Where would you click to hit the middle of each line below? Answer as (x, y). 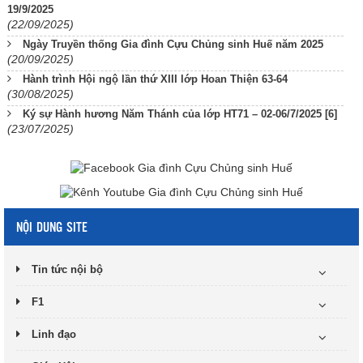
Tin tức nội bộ (67, 269)
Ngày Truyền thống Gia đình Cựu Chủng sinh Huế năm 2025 (173, 44)
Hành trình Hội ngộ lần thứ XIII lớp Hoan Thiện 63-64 (155, 79)
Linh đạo (54, 334)
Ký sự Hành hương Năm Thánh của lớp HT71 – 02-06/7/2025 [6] (180, 114)
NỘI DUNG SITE (52, 226)
